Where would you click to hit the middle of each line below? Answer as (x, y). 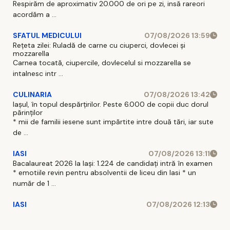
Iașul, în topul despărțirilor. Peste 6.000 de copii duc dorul (111, 104)
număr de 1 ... (34, 183)
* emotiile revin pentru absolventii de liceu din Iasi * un (104, 172)
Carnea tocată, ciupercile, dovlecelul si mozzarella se (102, 62)
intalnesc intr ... (38, 73)
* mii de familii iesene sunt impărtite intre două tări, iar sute (113, 121)
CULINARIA (32, 94)
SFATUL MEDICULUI (47, 35)
